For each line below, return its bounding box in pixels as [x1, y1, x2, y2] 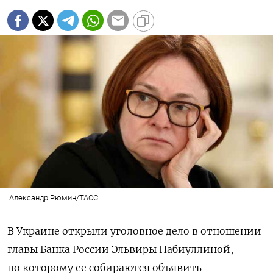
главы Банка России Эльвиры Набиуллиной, [7, 243, 233, 256]
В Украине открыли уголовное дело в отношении [7, 225, 261, 238]
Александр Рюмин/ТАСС [9, 193, 98, 203]
